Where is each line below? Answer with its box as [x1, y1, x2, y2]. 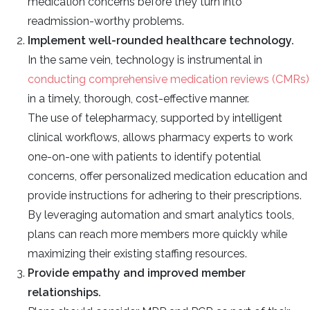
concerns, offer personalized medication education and [28, 169, 307, 183]
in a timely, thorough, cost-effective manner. [28, 91, 249, 105]
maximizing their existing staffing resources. [28, 246, 247, 260]
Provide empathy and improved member [28, 266, 246, 280]
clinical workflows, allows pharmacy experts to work [28, 130, 293, 144]
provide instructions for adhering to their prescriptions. [28, 188, 302, 202]
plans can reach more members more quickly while [28, 227, 287, 241]
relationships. [28, 285, 104, 299]
